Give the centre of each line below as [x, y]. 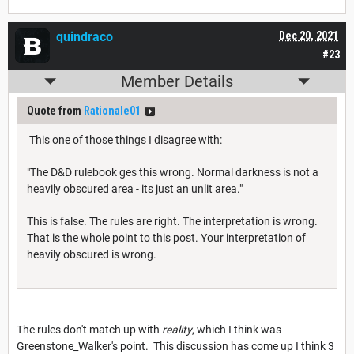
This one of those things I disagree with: [124, 140]
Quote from [55, 111]
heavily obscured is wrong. [92, 255]
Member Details [177, 82]
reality [177, 330]
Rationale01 [112, 111]
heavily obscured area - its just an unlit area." [135, 189]
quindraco [85, 37]
